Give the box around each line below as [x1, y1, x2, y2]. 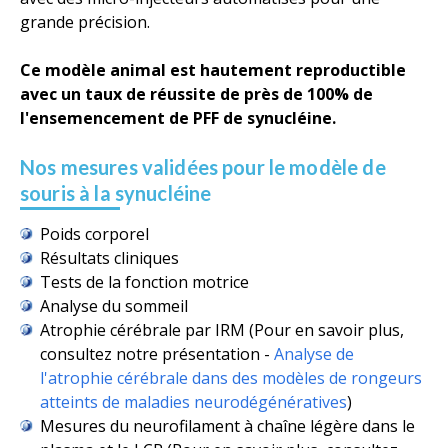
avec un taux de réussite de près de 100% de [20, 83, 373, 106]
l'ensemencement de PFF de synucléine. [20, 107, 336, 130]
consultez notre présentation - [40, 343, 274, 366]
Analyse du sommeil [40, 295, 188, 318]
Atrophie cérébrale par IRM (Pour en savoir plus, [40, 319, 404, 342]
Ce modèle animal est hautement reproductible [20, 59, 406, 82]
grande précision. [20, 11, 150, 34]
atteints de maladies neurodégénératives [40, 391, 347, 414]
